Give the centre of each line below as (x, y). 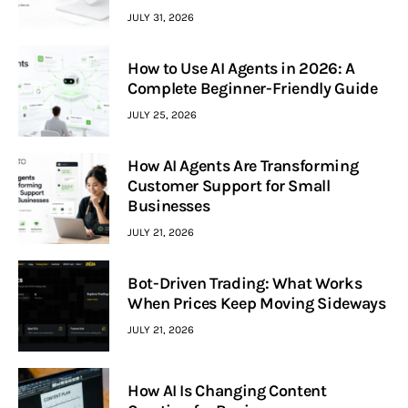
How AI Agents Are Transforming (243, 166)
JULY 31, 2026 (161, 17)
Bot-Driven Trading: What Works (245, 284)
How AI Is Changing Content (227, 391)
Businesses (169, 206)
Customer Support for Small (229, 186)
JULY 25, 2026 (162, 114)
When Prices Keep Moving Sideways (257, 304)
